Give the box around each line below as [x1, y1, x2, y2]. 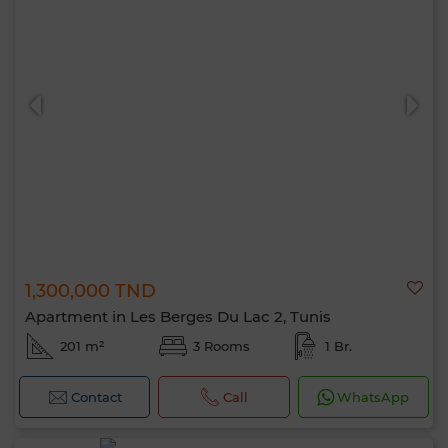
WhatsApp [337, 389, 410, 405]
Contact [70, 389, 122, 405]
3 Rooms [192, 338, 250, 354]
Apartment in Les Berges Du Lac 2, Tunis [25, 307, 331, 326]
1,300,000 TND [25, 280, 156, 302]
